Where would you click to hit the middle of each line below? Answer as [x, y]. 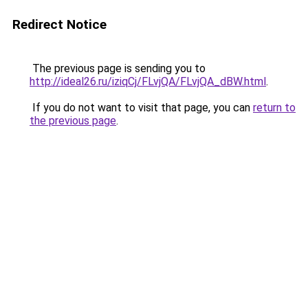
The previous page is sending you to [118, 68]
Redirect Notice [59, 24]
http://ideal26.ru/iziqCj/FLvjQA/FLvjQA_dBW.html [148, 81]
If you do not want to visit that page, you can [141, 108]
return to [274, 108]
